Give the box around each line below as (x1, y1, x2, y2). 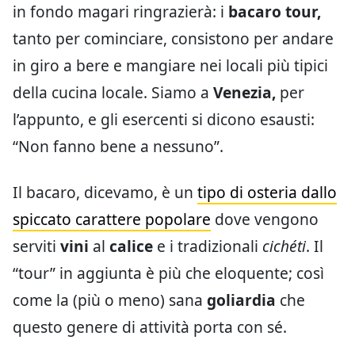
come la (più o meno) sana (13, 289, 207, 311)
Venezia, (213, 82, 276, 103)
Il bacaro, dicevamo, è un (13, 181, 197, 203)
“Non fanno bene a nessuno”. (13, 136, 223, 157)
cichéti (262, 235, 306, 257)
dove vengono (211, 208, 319, 230)
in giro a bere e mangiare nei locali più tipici (13, 55, 328, 76)
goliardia (207, 289, 276, 311)
